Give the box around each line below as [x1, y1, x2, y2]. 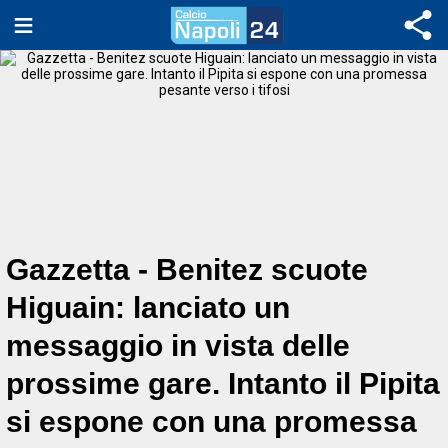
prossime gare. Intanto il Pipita [6, 366, 440, 400]
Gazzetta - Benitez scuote [6, 252, 368, 286]
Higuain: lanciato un [6, 290, 290, 324]
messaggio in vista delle [6, 328, 350, 362]
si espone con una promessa [6, 404, 417, 438]
